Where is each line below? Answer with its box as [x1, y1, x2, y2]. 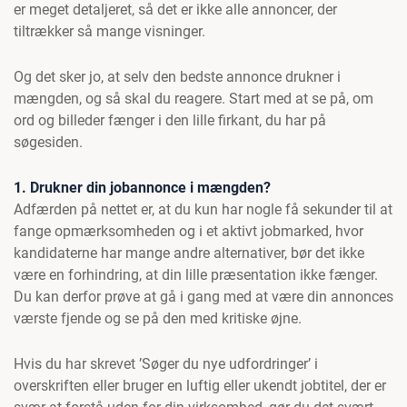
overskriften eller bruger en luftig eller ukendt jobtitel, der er [14, 377, 386, 394]
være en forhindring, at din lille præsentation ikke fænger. [14, 266, 378, 283]
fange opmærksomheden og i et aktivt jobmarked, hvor [14, 223, 363, 240]
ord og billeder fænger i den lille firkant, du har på [14, 112, 326, 129]
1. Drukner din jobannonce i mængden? [14, 179, 271, 196]
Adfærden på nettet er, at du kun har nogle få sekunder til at [14, 201, 392, 218]
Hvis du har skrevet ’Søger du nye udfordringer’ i [14, 355, 318, 372]
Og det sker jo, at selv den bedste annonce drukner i [14, 68, 341, 85]
